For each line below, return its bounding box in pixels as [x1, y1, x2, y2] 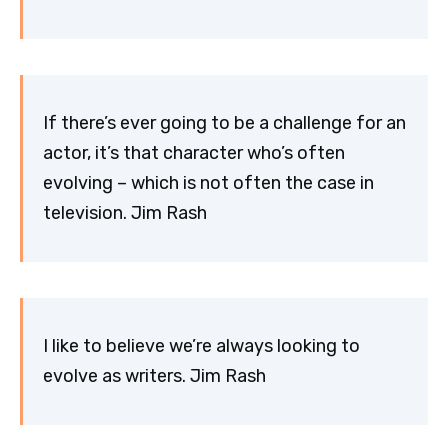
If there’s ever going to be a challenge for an [43, 112, 406, 135]
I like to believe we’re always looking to [43, 335, 360, 358]
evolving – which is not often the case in [43, 172, 374, 195]
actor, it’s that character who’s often [43, 142, 345, 165]
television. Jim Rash [43, 202, 207, 225]
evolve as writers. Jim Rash [43, 365, 266, 388]
